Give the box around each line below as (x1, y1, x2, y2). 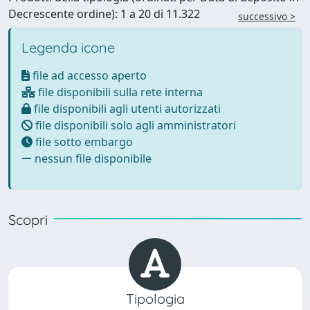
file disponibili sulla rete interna (35, 84, 203, 100)
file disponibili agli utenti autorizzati (31, 101, 221, 116)
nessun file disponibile (32, 151, 152, 166)
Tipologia (125, 290, 185, 307)
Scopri (8, 211, 48, 228)
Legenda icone (21, 39, 115, 56)
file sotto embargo (33, 134, 133, 149)
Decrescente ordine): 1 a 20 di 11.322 (8, 6, 200, 21)
